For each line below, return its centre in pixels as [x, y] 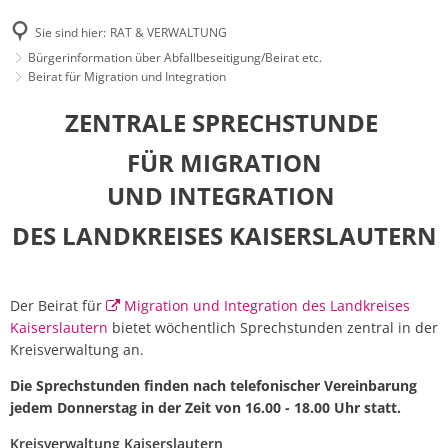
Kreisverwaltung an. [79, 349]
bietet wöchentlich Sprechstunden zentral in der [273, 327]
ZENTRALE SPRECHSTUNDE [224, 122]
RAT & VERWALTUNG [168, 32]
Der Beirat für [58, 305]
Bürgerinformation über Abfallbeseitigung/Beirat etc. [175, 57]
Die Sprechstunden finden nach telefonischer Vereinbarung [213, 385]
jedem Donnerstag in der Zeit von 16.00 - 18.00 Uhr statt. [205, 407]
